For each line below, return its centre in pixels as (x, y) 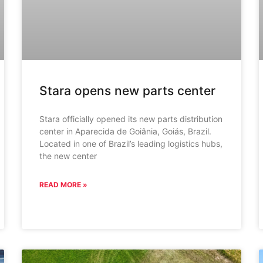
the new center (68, 156)
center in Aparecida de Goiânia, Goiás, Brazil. (126, 131)
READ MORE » (64, 185)
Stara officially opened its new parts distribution (131, 119)
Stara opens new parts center (128, 91)
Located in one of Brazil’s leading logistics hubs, (131, 144)
